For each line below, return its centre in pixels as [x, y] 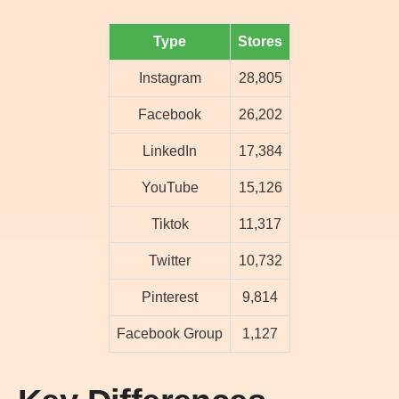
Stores [260, 42]
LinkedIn [170, 151]
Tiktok [170, 224]
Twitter [170, 261]
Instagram [170, 78]
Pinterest [170, 297]
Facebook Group [170, 334]
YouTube [170, 188]
